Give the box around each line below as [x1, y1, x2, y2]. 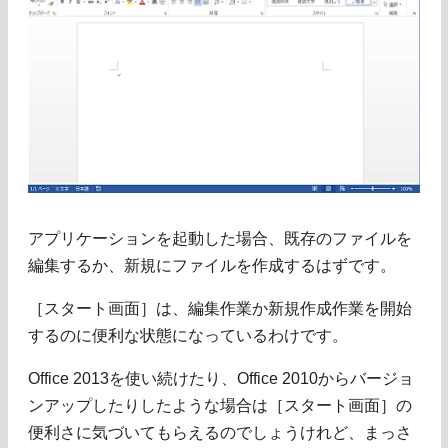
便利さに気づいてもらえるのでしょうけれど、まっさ [28, 424, 412, 442]
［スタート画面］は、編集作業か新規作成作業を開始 [28, 300, 412, 318]
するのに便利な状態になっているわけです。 [28, 327, 348, 345]
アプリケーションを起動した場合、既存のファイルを [28, 230, 412, 248]
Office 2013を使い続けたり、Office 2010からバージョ [28, 370, 414, 388]
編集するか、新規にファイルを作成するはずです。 [28, 257, 396, 275]
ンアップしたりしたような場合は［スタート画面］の [28, 397, 412, 415]
